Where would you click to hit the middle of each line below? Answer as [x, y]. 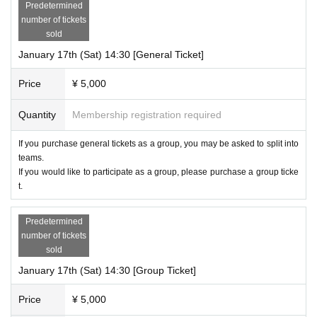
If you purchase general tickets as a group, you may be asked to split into [158, 143]
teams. [31, 157]
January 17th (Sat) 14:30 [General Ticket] [111, 54]
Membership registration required [147, 114]
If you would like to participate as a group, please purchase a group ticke [158, 172]
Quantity [37, 114]
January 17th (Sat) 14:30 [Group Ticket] [107, 270]
